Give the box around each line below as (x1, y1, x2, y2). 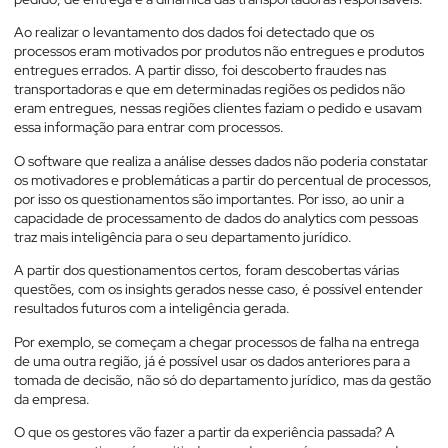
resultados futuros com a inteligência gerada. (14, 299, 290, 318)
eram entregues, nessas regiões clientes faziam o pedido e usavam (14, 99, 422, 118)
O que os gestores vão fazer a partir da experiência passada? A (14, 422, 395, 441)
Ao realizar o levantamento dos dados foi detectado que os (14, 23, 374, 42)
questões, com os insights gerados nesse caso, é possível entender (14, 280, 423, 299)
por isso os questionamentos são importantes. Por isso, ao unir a (14, 189, 404, 208)
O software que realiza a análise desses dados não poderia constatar (14, 151, 428, 170)
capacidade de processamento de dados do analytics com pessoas (14, 208, 418, 227)
